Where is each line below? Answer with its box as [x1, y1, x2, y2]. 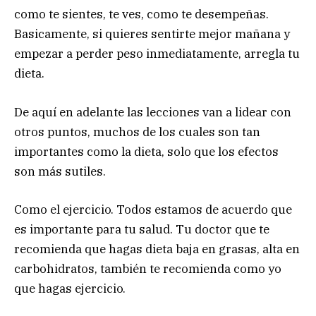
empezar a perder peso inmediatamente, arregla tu [14, 46, 300, 62]
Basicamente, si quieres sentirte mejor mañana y [14, 26, 290, 42]
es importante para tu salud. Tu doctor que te [14, 221, 269, 237]
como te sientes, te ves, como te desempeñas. [14, 6, 269, 23]
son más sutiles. [14, 163, 106, 179]
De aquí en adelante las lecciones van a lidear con [14, 104, 291, 120]
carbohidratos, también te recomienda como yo [14, 260, 281, 276]
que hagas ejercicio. [14, 280, 126, 296]
